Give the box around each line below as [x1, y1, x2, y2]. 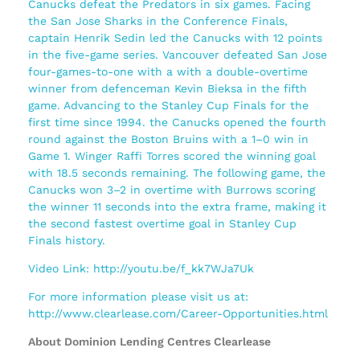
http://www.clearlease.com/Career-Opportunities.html [28, 307, 328, 321]
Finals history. [28, 234, 105, 247]
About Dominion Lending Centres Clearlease [28, 335, 271, 349]
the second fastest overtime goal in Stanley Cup [28, 217, 297, 231]
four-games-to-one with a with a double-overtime [28, 65, 308, 79]
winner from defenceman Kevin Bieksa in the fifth [28, 82, 307, 96]
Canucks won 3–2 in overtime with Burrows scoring [28, 183, 315, 197]
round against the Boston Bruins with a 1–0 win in [28, 133, 309, 146]
